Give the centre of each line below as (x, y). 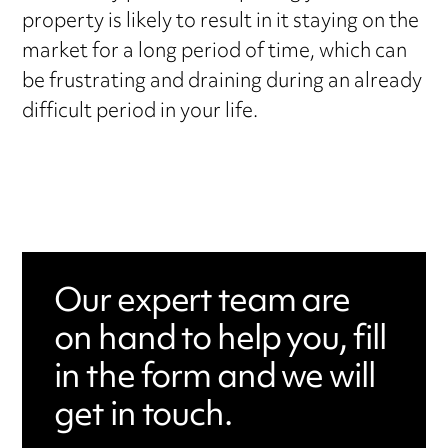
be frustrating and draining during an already (222, 82)
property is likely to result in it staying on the (221, 22)
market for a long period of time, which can (215, 52)
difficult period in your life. (140, 112)
